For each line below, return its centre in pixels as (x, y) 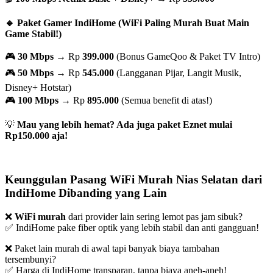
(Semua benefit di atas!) (165, 100)
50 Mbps (36, 73)
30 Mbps (36, 56)
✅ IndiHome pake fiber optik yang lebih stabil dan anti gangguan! (132, 228)
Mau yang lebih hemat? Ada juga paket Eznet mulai (125, 124)
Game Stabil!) (33, 34)
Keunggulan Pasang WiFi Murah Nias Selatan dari (133, 180)
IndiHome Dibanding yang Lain (86, 193)
